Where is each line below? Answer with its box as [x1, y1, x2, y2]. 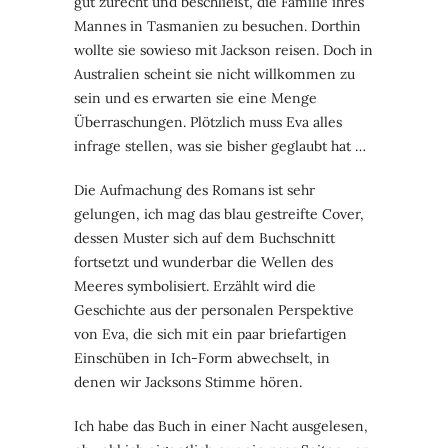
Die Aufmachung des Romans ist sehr [74, 180, 315, 199]
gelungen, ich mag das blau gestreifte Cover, [74, 204, 364, 223]
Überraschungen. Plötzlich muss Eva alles [74, 112, 342, 131]
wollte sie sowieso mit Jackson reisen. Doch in [74, 40, 373, 59]
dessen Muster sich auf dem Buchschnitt [74, 228, 335, 247]
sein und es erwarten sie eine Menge [74, 88, 317, 107]
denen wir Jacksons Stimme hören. [74, 372, 302, 391]
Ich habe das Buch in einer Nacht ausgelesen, [74, 416, 368, 435]
